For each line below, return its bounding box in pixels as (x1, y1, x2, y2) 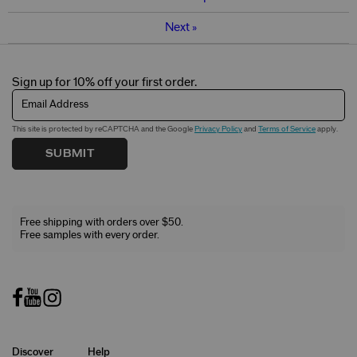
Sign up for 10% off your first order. (12, 76, 197, 88)
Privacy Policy (194, 124, 242, 133)
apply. (316, 124, 338, 133)
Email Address (22, 98, 88, 110)
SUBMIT (45, 147, 95, 159)
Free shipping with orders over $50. (20, 216, 183, 228)
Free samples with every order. (20, 229, 159, 241)
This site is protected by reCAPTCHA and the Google (12, 124, 194, 133)
